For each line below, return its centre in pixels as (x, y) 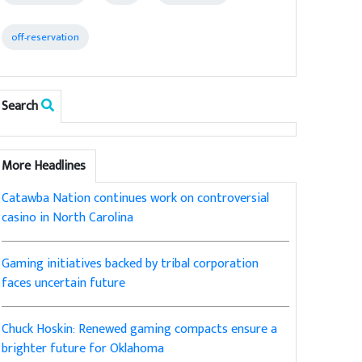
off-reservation (46, 38)
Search (22, 107)
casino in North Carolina (68, 218)
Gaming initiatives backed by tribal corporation (130, 264)
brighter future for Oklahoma (83, 349)
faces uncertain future (64, 284)
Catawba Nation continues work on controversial (136, 199)
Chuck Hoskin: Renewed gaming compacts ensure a (140, 330)
